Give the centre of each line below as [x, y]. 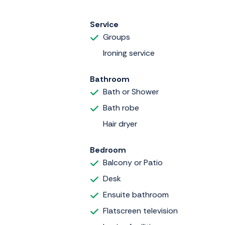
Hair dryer [120, 124]
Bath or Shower [131, 91]
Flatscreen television [140, 210]
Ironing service [129, 53]
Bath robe [121, 107]
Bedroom [108, 150]
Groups [117, 37]
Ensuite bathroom [136, 194]
